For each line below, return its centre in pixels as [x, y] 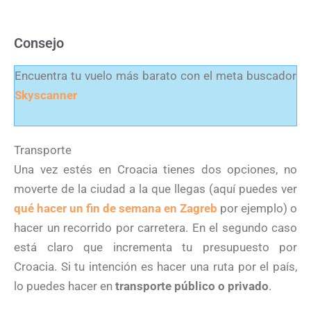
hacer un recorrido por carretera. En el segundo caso [155, 228]
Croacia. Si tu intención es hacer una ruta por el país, [155, 267]
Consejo [39, 43]
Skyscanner [46, 95]
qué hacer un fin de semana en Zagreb [116, 209]
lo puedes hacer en [65, 286]
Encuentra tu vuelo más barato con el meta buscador [155, 76]
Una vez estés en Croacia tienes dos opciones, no [155, 170]
